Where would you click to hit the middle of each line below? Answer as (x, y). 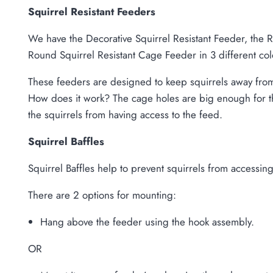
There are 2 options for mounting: (102, 195)
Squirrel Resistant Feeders (92, 12)
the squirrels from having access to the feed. (125, 115)
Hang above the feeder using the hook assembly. (147, 222)
